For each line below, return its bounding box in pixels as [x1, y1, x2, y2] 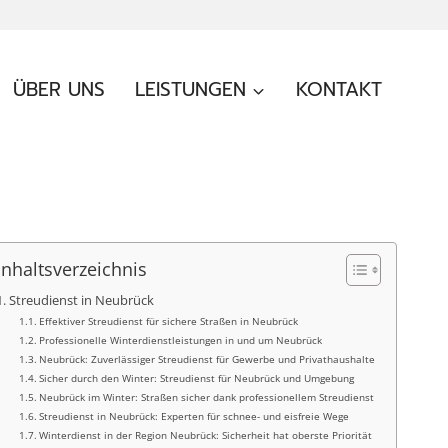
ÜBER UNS [13, 75, 106, 104]
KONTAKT [295, 75, 382, 104]
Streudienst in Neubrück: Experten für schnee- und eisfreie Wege [39, 409, 350, 423]
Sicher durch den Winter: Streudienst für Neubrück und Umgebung [39, 371, 355, 385]
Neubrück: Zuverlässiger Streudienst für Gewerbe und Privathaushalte [39, 352, 376, 366]
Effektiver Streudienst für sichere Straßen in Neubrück [39, 314, 299, 328]
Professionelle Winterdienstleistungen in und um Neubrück [39, 333, 323, 347]
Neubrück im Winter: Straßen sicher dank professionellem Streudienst [39, 390, 375, 404]
